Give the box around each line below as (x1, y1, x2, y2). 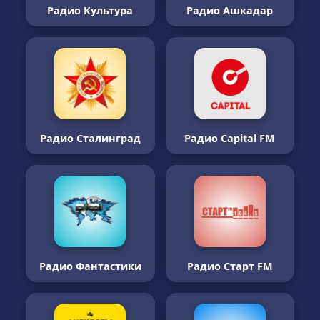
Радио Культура (47, 4, 134, 17)
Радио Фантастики (39, 259, 141, 273)
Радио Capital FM (184, 131, 276, 145)
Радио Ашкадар (186, 4, 274, 17)
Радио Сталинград (39, 131, 141, 145)
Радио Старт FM (186, 259, 273, 273)
